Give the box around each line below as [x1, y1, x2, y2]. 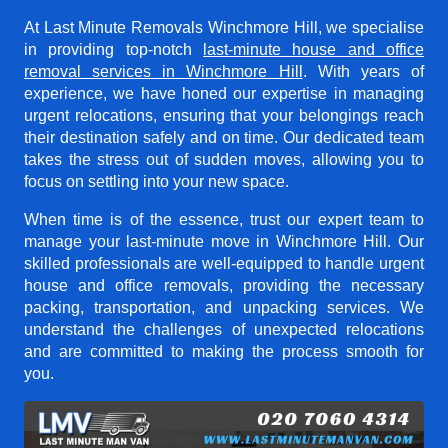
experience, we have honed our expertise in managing [24, 84, 424, 102]
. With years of [302, 62, 425, 80]
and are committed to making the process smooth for [24, 342, 424, 360]
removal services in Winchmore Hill [24, 62, 303, 80]
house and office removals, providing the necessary [24, 276, 424, 294]
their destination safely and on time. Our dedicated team [24, 128, 424, 146]
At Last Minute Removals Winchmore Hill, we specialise [24, 18, 424, 36]
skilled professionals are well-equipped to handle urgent [24, 254, 424, 272]
